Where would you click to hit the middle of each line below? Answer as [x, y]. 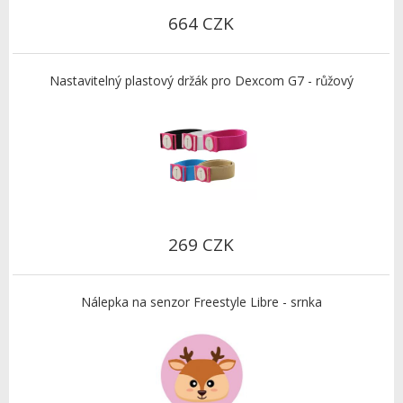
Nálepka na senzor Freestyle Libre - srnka [201, 302]
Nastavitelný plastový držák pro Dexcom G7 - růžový [201, 81]
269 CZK [201, 245]
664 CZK [201, 24]
